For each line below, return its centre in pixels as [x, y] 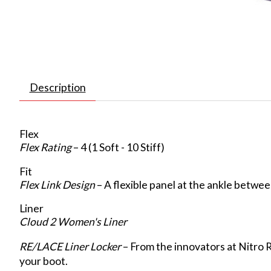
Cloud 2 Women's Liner [73, 222]
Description [57, 88]
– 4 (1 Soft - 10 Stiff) [118, 148]
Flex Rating [45, 148]
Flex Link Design [57, 184]
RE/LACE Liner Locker [70, 246]
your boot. [44, 261]
